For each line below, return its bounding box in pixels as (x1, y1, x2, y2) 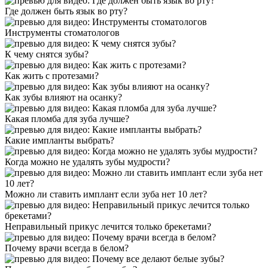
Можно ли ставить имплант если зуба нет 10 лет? (5, 189, 207, 200)
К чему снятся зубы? (5, 49, 89, 60)
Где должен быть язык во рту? (5, 6, 127, 17)
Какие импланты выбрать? (5, 135, 114, 146)
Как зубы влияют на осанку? (5, 92, 122, 103)
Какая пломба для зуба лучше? (5, 114, 129, 124)
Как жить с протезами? (5, 71, 99, 81)
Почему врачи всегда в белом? (5, 243, 129, 254)
